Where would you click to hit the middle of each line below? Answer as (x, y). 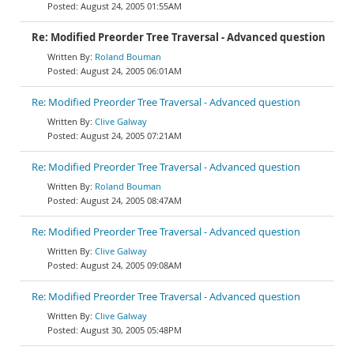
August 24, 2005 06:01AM (131, 71)
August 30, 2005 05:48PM (131, 330)
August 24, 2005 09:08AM (131, 265)
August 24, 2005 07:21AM (131, 136)
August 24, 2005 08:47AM (131, 200)
